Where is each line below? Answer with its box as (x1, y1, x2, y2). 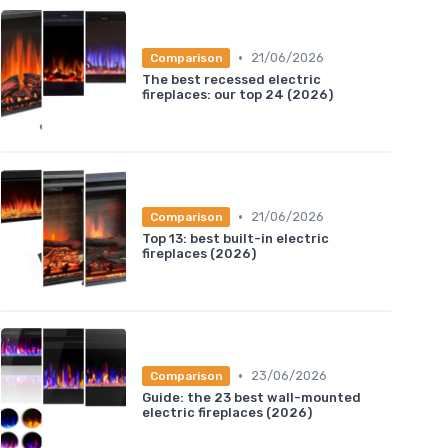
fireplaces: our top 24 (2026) (142, 86, 333, 102)
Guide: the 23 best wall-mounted (142, 389, 361, 405)
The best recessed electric (142, 71, 321, 87)
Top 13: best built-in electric (142, 230, 329, 246)
